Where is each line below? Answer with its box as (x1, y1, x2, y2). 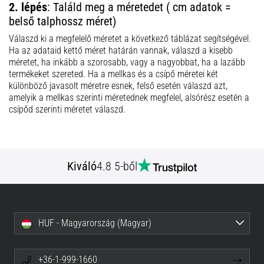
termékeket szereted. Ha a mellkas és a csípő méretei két (9, 68, 218, 80)
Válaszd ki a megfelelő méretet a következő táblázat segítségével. (9, 33, 251, 45)
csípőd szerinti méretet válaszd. (9, 104, 126, 115)
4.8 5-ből (96, 159, 137, 174)
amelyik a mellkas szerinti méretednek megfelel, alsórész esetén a (9, 92, 249, 104)
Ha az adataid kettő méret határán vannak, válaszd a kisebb (9, 45, 233, 57)
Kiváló (67, 159, 97, 174)
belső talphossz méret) (9, 14, 116, 29)
